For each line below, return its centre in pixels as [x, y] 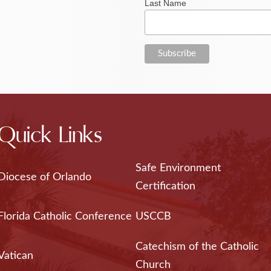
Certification [165, 186]
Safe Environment [178, 168]
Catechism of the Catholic [197, 247]
